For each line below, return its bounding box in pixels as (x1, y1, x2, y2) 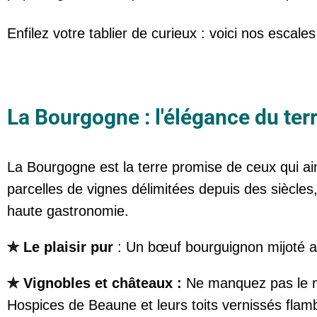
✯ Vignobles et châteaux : (7, 275, 186, 291)
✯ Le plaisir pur (7, 239, 117, 255)
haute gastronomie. (7, 203, 129, 219)
